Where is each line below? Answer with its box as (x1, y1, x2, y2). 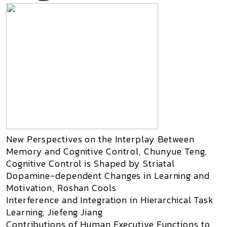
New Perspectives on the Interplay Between (6, 132, 195, 146)
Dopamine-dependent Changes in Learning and (6, 169, 210, 182)
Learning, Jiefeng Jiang (6, 205, 103, 219)
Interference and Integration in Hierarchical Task (6, 193, 214, 207)
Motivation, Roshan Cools (6, 181, 117, 195)
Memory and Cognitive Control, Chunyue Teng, (6, 144, 210, 158)
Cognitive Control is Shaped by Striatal (6, 157, 175, 170)
